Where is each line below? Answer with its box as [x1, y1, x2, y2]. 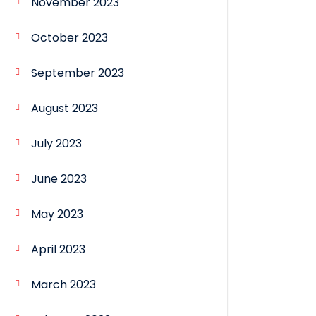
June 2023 [31, 171, 87, 188]
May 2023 [31, 206, 83, 223]
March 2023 [31, 276, 96, 293]
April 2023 [31, 241, 85, 258]
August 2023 [31, 100, 98, 117]
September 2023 [31, 65, 124, 82]
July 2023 [31, 135, 82, 152]
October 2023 [31, 30, 108, 47]
